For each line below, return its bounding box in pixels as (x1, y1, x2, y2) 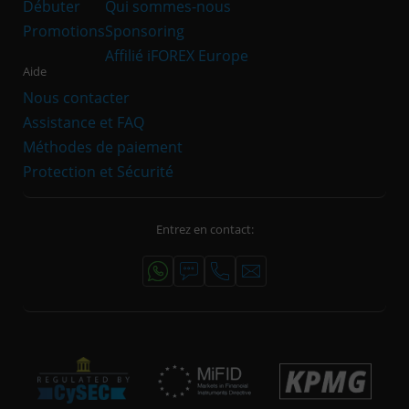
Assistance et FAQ (23, 112, 144, 133)
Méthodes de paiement (23, 137, 183, 158)
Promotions (23, 21, 105, 42)
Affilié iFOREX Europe (105, 46, 248, 67)
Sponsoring (105, 21, 184, 42)
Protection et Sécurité (23, 162, 173, 183)
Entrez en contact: (155, 222, 254, 238)
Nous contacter (23, 88, 130, 109)
